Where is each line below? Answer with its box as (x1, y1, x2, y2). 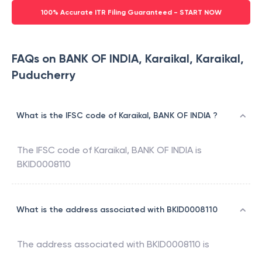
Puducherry (12, 68, 75, 82)
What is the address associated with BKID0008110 (16, 205, 218, 215)
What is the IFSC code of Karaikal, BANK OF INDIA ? (16, 111, 218, 121)
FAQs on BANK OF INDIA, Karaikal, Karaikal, (12, 51, 244, 66)
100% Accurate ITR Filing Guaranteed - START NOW (40, 8, 222, 17)
